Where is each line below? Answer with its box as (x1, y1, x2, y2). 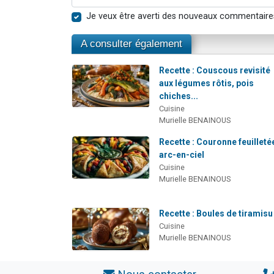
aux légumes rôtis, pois (159, 78, 254, 89)
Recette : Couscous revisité (159, 65, 271, 76)
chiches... (159, 91, 199, 102)
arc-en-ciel (159, 150, 205, 160)
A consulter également (81, 38, 182, 50)
